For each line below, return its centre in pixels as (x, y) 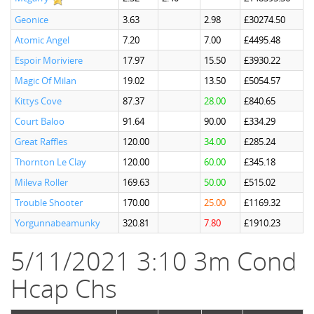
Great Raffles (41, 142)
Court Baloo (40, 121)
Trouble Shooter (49, 203)
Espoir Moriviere (49, 60)
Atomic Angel (42, 40)
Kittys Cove (38, 101)
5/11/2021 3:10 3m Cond (153, 261)
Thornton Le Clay (50, 162)
